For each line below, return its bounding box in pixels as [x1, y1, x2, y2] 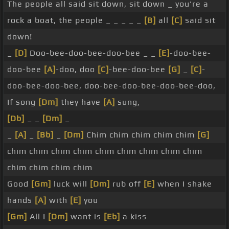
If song [7, 97, 38, 107]
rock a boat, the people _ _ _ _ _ [7, 15, 144, 26]
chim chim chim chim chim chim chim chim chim [7, 146, 202, 156]
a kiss [120, 212, 147, 222]
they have [58, 97, 103, 107]
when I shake [155, 179, 212, 189]
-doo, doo [56, 64, 98, 75]
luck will [51, 179, 90, 189]
